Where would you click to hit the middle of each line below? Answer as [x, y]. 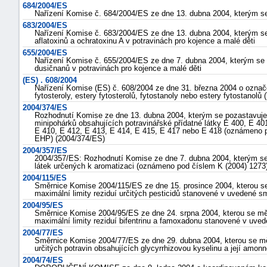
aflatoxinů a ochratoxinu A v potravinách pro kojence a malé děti [145, 41]
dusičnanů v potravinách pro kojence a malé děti [118, 68]
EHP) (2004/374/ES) [70, 139]
